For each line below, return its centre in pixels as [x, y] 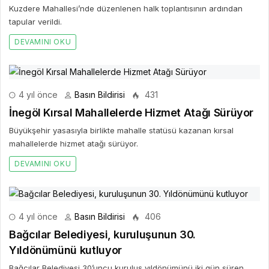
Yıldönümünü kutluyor [65, 250]
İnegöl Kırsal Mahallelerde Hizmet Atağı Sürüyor [131, 112]
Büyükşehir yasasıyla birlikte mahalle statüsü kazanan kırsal [121, 130]
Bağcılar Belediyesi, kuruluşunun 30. [103, 234]
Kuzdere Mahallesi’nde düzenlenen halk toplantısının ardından [126, 8]
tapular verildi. [35, 21]
